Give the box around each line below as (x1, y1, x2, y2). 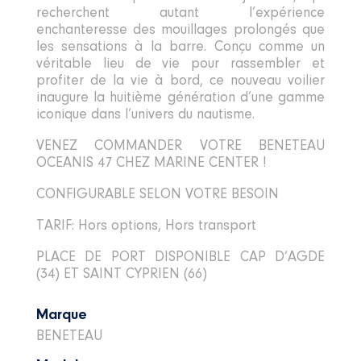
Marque (35, 309, 87, 323)
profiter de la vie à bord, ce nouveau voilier (35, 74, 326, 89)
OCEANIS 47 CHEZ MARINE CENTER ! (35, 156, 266, 171)
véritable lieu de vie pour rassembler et (35, 57, 326, 72)
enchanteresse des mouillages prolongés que (35, 23, 326, 38)
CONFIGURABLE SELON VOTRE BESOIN (35, 188, 279, 202)
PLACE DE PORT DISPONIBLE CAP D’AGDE (35, 251, 326, 265)
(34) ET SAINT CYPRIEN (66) (35, 268, 207, 282)
